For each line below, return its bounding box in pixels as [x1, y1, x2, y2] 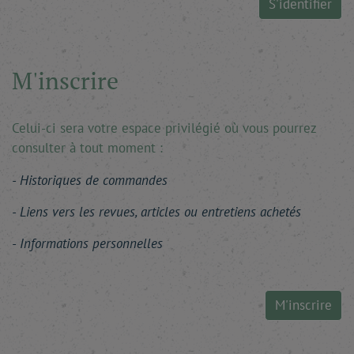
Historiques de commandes [20, 171, 168, 189]
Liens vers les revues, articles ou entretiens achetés [20, 203, 301, 220]
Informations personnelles [20, 235, 163, 252]
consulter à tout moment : [12, 139, 163, 156]
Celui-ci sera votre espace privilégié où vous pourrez [12, 119, 316, 137]
